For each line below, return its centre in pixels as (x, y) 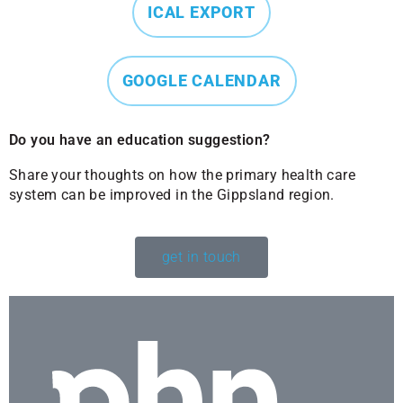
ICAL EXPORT (201, 12)
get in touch (201, 257)
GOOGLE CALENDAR (201, 81)
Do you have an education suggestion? (140, 140)
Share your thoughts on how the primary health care (182, 175)
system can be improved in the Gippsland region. (172, 195)
